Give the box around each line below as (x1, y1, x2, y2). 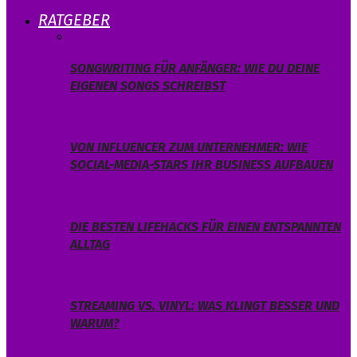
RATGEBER (38, 10, 110, 30)
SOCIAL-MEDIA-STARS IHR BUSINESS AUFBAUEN (70, 157, 333, 173)
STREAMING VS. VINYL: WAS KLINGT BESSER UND (70, 298, 339, 314)
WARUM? (70, 316, 120, 331)
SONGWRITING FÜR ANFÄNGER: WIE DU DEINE (70, 60, 320, 76)
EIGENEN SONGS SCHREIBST (70, 77, 226, 93)
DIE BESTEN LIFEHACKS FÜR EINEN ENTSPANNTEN (70, 218, 341, 234)
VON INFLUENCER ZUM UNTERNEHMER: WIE (70, 139, 308, 155)
